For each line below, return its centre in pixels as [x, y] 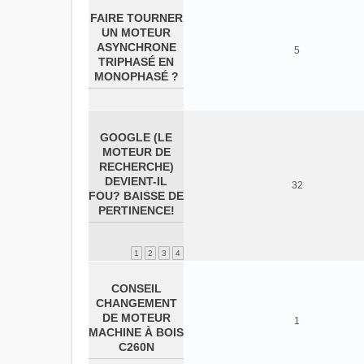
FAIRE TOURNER [136, 18]
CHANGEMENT [136, 303]
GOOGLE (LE [136, 137]
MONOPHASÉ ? [136, 76]
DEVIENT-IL [136, 181]
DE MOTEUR [136, 318]
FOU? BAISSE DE [136, 196]
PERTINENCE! [136, 210]
